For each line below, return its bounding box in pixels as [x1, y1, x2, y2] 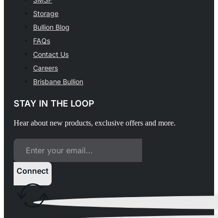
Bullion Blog [33, 23, 70, 32]
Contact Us [33, 50, 69, 59]
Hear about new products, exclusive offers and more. [14, 118, 176, 128]
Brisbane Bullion [33, 77, 83, 86]
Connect [17, 166, 49, 176]
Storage [33, 9, 58, 18]
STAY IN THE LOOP [14, 98, 94, 109]
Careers [33, 64, 58, 73]
